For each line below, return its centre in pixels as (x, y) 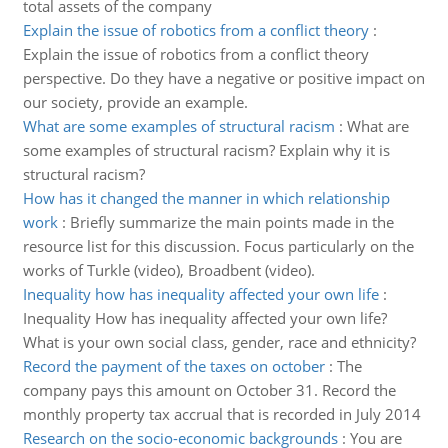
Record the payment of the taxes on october (173, 366)
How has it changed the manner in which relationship (206, 198)
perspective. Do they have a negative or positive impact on (223, 78)
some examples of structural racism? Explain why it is (206, 150)
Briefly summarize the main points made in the (231, 222)
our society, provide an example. (135, 102)
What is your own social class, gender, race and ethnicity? (219, 342)
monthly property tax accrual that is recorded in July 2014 (221, 414)
